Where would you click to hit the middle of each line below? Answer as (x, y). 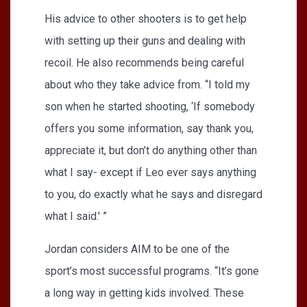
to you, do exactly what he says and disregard (153, 194)
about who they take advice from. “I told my (147, 84)
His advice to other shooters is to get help (146, 19)
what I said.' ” (76, 216)
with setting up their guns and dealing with (145, 40)
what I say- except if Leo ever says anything (150, 172)
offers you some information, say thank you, (149, 128)
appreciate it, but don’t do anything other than (151, 150)
